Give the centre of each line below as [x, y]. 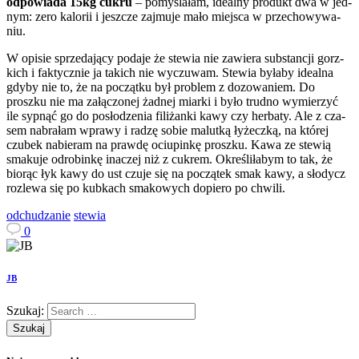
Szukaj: [25, 311]
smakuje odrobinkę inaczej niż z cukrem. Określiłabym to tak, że [169, 159]
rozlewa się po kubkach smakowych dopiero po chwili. [146, 188]
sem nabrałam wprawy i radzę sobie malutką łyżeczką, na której [167, 131]
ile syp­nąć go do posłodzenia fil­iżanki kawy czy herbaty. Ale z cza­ [176, 116]
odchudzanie [38, 216]
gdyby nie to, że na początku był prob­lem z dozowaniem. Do [161, 87]
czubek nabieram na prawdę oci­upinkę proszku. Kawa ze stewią [169, 145]
